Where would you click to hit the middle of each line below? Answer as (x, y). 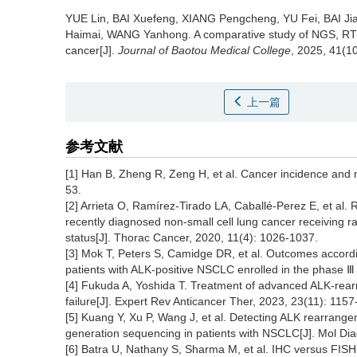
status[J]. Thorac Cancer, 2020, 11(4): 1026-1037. (192, 237)
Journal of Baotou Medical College (204, 50)
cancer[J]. (92, 50)
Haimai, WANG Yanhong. (129, 34)
